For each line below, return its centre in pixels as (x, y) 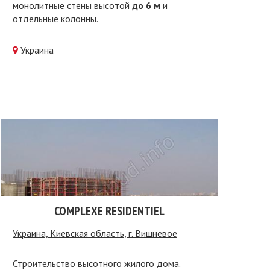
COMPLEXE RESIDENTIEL (109, 211)
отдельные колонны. (55, 19)
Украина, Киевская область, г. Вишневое (95, 233)
